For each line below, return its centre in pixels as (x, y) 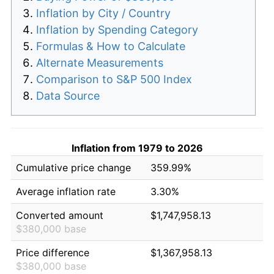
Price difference (53, 252)
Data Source (68, 95)
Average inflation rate (66, 191)
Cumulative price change (73, 167)
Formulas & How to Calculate (111, 46)
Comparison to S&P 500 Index (114, 79)
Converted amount (60, 215)
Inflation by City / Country (103, 13)
